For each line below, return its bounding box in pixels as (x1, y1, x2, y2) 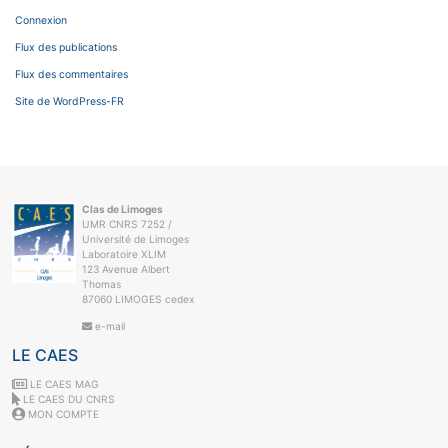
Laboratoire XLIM (81, 248, 166, 261)
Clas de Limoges (81, 203, 163, 216)
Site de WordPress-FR (15, 94, 124, 108)
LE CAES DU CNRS (20, 393, 115, 406)
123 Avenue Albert (81, 263, 170, 276)
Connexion (15, 13, 67, 27)
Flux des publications (15, 40, 117, 54)
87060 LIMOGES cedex (81, 293, 195, 306)
